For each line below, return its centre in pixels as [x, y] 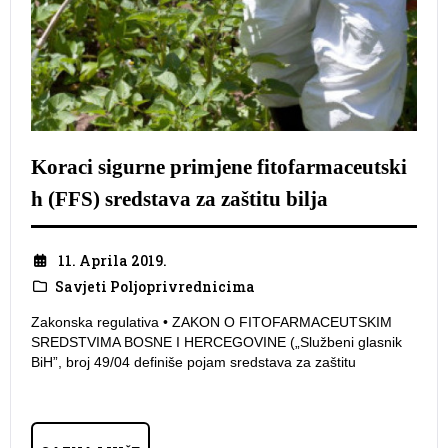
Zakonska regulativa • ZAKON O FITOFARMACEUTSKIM [211, 321]
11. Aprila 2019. [112, 260]
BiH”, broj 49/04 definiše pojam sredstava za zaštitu [193, 361]
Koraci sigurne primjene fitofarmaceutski [219, 166]
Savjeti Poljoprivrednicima [154, 286]
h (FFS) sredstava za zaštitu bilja [179, 198]
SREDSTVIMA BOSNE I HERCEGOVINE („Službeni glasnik [216, 341]
